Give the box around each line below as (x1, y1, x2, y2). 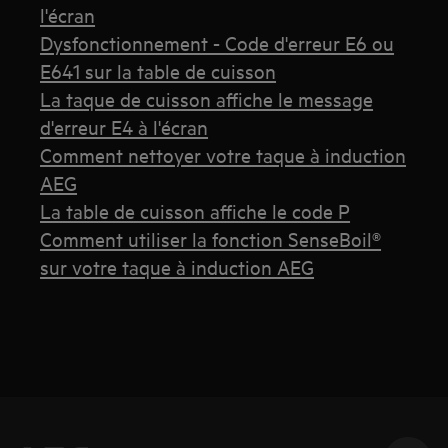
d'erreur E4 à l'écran (40, 114, 209, 139)
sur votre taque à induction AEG (40, 254, 315, 279)
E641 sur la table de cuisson (40, 58, 277, 83)
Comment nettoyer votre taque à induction (40, 142, 407, 167)
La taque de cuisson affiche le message (40, 86, 374, 111)
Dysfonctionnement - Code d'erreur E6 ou (40, 30, 395, 55)
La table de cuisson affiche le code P (40, 198, 351, 223)
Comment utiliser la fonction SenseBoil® (40, 226, 382, 251)
